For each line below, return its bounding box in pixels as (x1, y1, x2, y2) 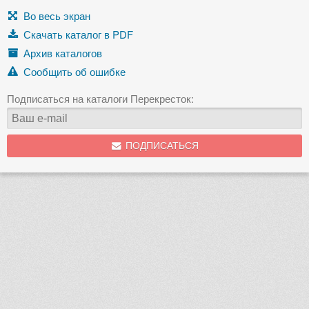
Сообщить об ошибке (23, 63, 126, 79)
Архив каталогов (23, 45, 102, 60)
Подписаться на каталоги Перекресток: (7, 90, 194, 106)
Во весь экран (23, 8, 90, 23)
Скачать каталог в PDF (23, 26, 133, 41)
